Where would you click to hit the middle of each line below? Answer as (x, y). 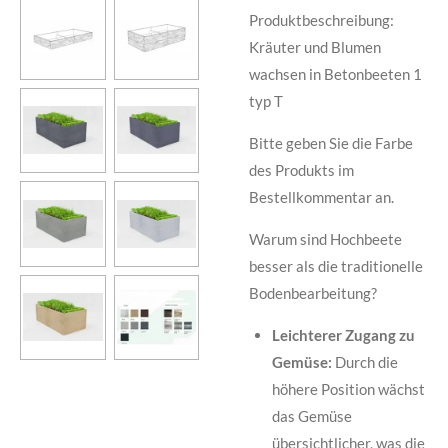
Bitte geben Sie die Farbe (331, 143)
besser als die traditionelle (336, 266)
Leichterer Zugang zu (343, 335)
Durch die (364, 362)
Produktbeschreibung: (321, 20)
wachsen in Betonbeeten (331, 74)
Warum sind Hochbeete (325, 239)
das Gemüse (311, 416)
